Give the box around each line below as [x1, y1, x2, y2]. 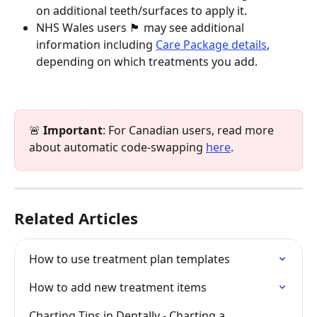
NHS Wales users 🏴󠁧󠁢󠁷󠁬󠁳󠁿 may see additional [36, 20, 247, 36]
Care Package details [156, 37, 267, 53]
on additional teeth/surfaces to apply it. [36, 3, 247, 19]
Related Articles [14, 207, 138, 229]
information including [36, 37, 156, 53]
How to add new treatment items [29, 279, 207, 296]
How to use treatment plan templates [29, 251, 230, 267]
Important [43, 122, 103, 139]
